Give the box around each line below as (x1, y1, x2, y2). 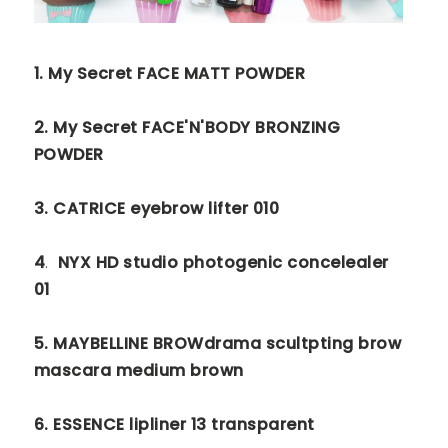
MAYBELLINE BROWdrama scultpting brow (53, 331, 402, 355)
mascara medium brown (33, 358, 244, 382)
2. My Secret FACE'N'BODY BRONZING (33, 115, 341, 139)
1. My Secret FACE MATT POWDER (33, 61, 306, 85)
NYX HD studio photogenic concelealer (53, 250, 389, 274)
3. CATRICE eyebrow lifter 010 (33, 196, 280, 220)
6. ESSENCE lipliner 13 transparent (33, 412, 315, 436)
